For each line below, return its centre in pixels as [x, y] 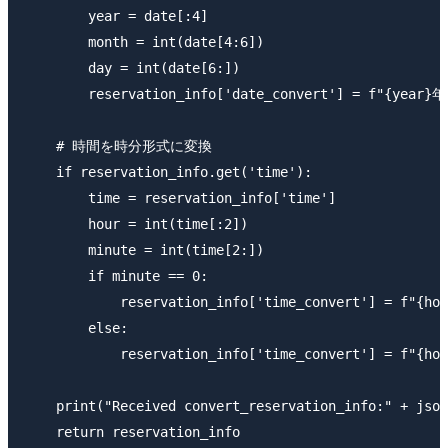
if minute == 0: [116, 275]
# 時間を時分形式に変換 [118, 145]
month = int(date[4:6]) [144, 41]
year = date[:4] [116, 15]
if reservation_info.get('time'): [168, 171]
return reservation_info [132, 431]
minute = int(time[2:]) [144, 249]
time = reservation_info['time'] [180, 197]
